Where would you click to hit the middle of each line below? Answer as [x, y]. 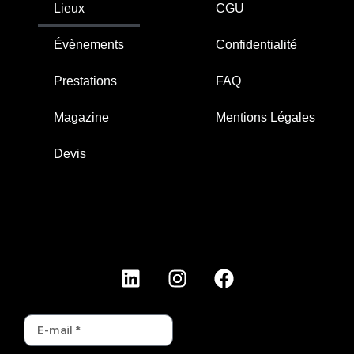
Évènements [88, 44]
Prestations [85, 81]
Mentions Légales [265, 117]
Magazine [81, 117]
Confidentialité [256, 44]
